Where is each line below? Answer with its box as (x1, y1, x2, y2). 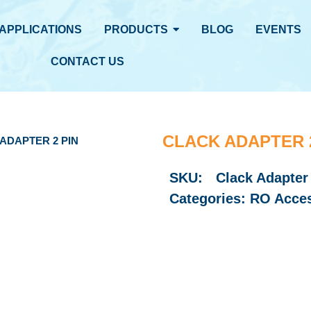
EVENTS (255, 24, 302, 35)
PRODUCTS (104, 24, 169, 35)
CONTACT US (50, 56, 124, 67)
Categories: (169, 191, 250, 206)
